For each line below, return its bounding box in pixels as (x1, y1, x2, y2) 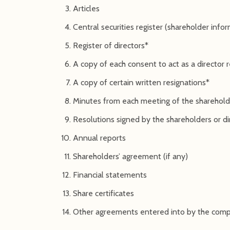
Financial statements (73, 169, 147, 180)
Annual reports (73, 132, 126, 143)
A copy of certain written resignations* (73, 77, 209, 87)
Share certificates (73, 188, 134, 198)
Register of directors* (73, 40, 148, 50)
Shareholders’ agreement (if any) (73, 151, 188, 161)
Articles (73, 3, 100, 13)
